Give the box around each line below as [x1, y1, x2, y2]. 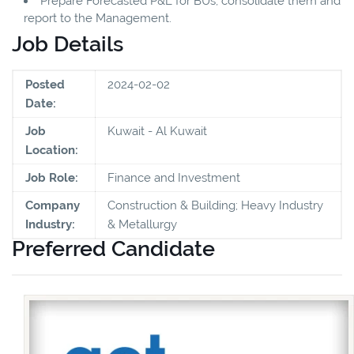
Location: [25, 142, 78, 157]
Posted [25, 77, 65, 92]
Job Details [12, 31, 123, 56]
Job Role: [25, 170, 78, 185]
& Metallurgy [107, 217, 177, 232]
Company [25, 198, 80, 213]
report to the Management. [24, 10, 175, 25]
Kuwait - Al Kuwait [107, 123, 207, 138]
